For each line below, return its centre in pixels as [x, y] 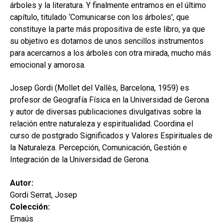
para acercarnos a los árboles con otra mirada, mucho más [111, 53]
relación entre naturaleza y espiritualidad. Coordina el [102, 124]
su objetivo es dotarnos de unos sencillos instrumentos [107, 41]
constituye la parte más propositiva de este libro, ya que [108, 29]
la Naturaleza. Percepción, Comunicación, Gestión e [99, 148]
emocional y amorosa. [48, 65]
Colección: [30, 207]
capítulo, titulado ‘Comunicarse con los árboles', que [100, 17]
